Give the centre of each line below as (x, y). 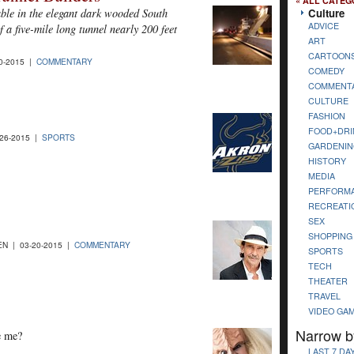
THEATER (328, 281)
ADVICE (324, 25)
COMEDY (326, 70)
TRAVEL (324, 296)
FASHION (327, 115)
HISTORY (327, 160)
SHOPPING (330, 235)
